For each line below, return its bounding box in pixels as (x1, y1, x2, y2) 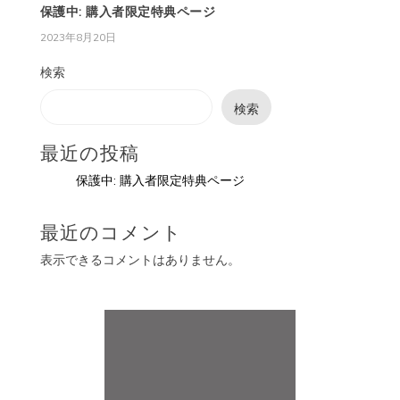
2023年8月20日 (39, 30, 116, 45)
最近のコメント (39, 220, 182, 246)
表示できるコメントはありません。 (39, 252, 240, 269)
